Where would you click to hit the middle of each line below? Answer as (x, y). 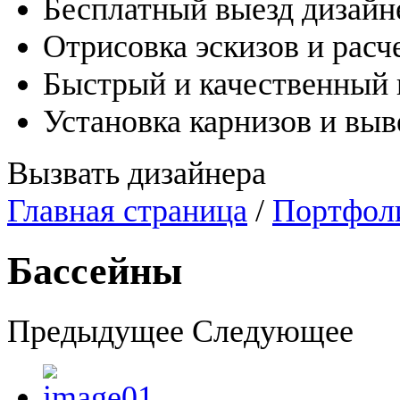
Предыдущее (96, 331)
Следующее (273, 331)
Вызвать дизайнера (137, 173)
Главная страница (127, 211)
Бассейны (95, 271)
